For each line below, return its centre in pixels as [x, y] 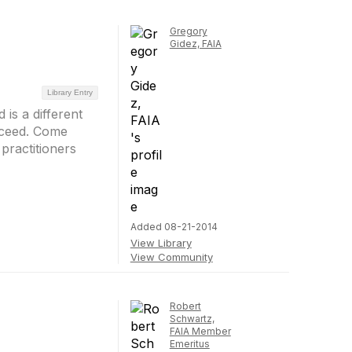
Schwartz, [192, 319]
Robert [185, 306]
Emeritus [189, 344]
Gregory [188, 31]
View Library [161, 243]
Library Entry [70, 92]
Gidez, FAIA [195, 44]
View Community [171, 257]
